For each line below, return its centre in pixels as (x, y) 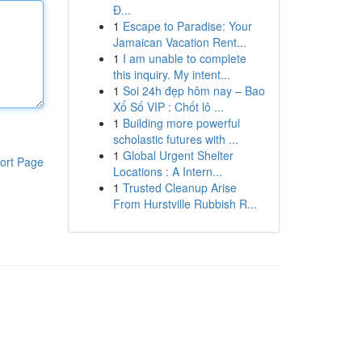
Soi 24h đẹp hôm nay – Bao (194, 90)
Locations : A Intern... (167, 171)
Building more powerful (181, 123)
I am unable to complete (184, 58)
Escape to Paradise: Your (187, 26)
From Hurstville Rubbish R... (185, 204)
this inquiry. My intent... (171, 74)
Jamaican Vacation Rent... (179, 42)
